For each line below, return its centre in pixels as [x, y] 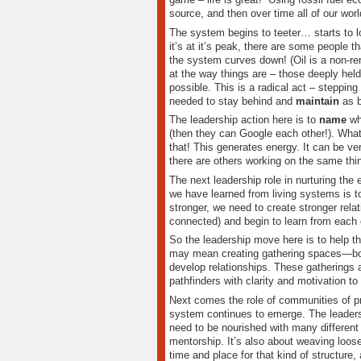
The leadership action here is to [244, 120]
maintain [319, 101]
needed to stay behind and [232, 101]
